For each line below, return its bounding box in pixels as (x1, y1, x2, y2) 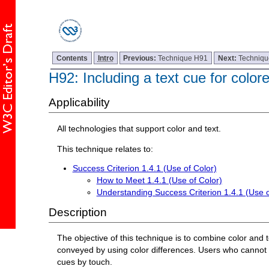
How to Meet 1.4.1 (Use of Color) (96, 175, 222, 185)
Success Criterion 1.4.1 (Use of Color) (72, 163, 217, 174)
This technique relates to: (57, 144, 154, 154)
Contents (56, 53, 88, 62)
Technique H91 (158, 53, 208, 62)
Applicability (48, 96, 110, 109)
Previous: (123, 53, 159, 62)
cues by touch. (57, 257, 113, 267)
